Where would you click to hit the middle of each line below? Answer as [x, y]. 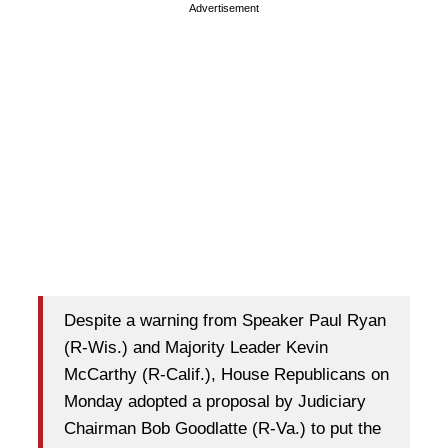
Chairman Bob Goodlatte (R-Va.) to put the [222, 428]
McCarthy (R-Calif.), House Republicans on [226, 374]
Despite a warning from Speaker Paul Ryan [225, 320]
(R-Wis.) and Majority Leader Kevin [196, 347]
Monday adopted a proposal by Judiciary [215, 401]
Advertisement [224, 8]
